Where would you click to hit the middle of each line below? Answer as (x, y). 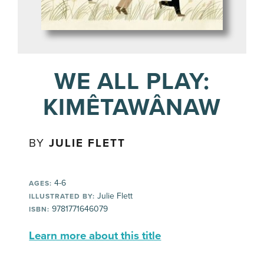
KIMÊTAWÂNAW (132, 107)
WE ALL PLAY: (132, 81)
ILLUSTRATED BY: (62, 196)
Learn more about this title (95, 236)
